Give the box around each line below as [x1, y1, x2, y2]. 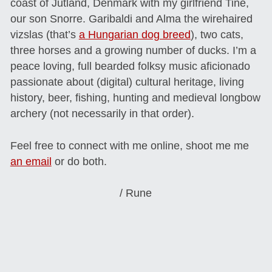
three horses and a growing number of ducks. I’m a [10, 44, 256, 57]
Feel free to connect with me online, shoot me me [10, 139, 249, 152]
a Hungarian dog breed [78, 29, 191, 41]
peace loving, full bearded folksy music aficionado [10, 60, 250, 73]
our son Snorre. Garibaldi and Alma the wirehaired [10, 13, 253, 25]
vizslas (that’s [10, 29, 79, 41]
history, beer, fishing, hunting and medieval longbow [10, 92, 260, 104]
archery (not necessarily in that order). [10, 107, 194, 120]
